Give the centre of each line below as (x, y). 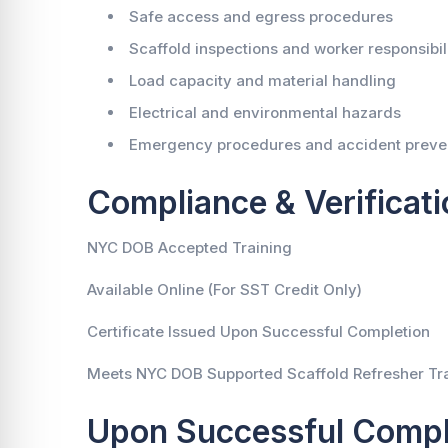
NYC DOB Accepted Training (189, 247)
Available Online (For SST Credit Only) (224, 289)
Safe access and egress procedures (261, 16)
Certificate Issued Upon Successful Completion (258, 331)
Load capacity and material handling (262, 80)
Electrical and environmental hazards (265, 112)
